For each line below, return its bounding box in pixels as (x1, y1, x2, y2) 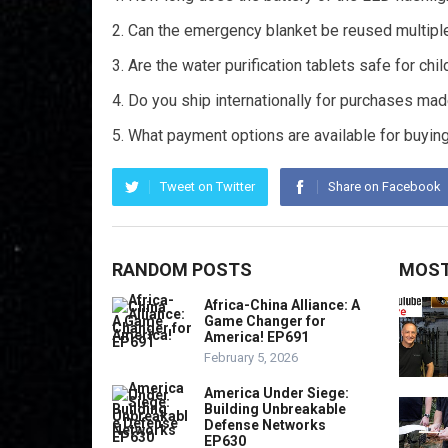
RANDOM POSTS (112, 259, 252, 280)
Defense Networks (204, 417, 326, 433)
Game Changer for (204, 313, 326, 329)
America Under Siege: (204, 385, 349, 401)
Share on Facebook (328, 179, 441, 194)
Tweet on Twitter (160, 179, 255, 194)
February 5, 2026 (204, 350, 298, 365)
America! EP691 (204, 329, 309, 345)
